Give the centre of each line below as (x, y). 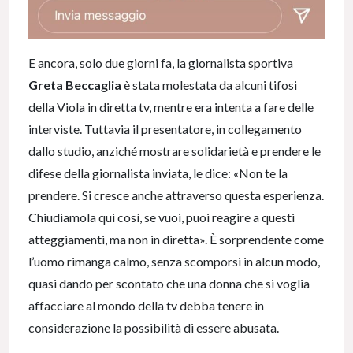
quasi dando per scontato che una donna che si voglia (169, 283)
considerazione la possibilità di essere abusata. (155, 327)
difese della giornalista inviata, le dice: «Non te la (158, 173)
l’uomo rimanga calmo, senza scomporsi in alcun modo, (174, 261)
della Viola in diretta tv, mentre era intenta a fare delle (171, 107)
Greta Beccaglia (75, 85)
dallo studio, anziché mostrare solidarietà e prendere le (175, 151)
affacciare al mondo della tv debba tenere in (146, 305)
